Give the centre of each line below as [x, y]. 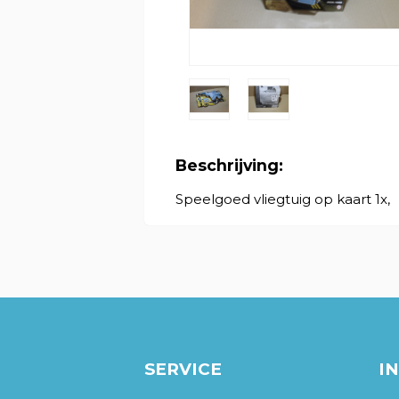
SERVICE [183, 370]
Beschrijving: [229, 165]
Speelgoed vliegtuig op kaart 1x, [283, 199]
